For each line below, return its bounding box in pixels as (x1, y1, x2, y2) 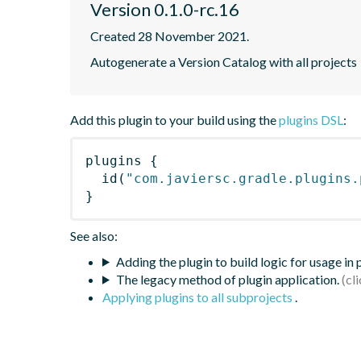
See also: (70, 227, 118, 243)
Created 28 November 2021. (90, 27, 249, 44)
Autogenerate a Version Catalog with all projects (90, 53, 357, 69)
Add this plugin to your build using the (70, 111, 279, 127)
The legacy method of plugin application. (115, 271, 339, 287)
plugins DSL (279, 111, 343, 127)
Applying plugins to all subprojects (102, 288, 295, 305)
